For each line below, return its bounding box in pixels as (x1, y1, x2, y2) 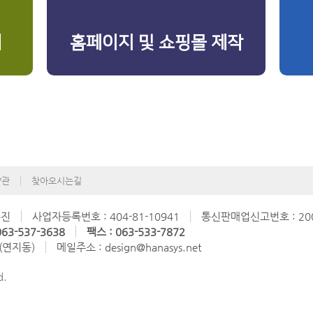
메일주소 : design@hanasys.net (57, 241, 201, 253)
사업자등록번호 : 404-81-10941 (32, 210, 180, 222)
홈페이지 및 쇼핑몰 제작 (69, 34, 243, 52)
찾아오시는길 (31, 175, 82, 186)
